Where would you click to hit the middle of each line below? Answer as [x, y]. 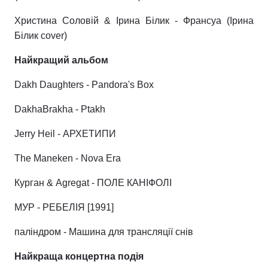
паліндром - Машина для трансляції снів [104, 232]
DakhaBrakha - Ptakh [60, 109]
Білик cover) [41, 36]
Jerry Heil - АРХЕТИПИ [65, 134]
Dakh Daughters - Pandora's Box [84, 85]
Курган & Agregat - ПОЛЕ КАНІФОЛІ [93, 183]
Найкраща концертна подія [79, 256]
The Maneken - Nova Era [68, 158]
